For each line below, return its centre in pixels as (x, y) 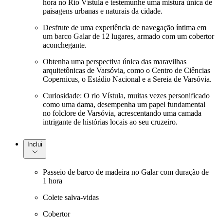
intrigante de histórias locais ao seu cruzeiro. (110, 122)
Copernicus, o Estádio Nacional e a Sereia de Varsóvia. (127, 79)
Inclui (35, 144)
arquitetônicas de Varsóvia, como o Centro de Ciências (127, 70)
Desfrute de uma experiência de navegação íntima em (125, 27)
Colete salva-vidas (71, 198)
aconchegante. (65, 45)
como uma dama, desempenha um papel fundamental (124, 104)
